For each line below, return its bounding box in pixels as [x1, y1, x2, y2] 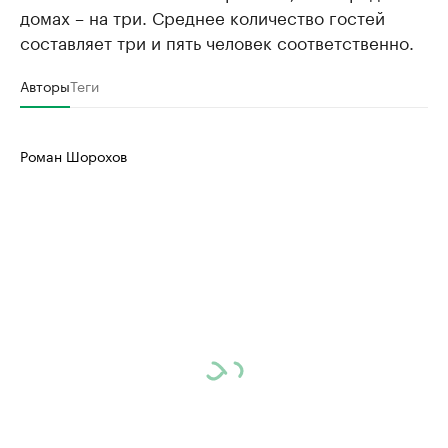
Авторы [20, 74, 70, 97]
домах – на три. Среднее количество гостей [20, 3, 385, 30]
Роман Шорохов [20, 144, 127, 167]
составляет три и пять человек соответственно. [20, 28, 414, 55]
